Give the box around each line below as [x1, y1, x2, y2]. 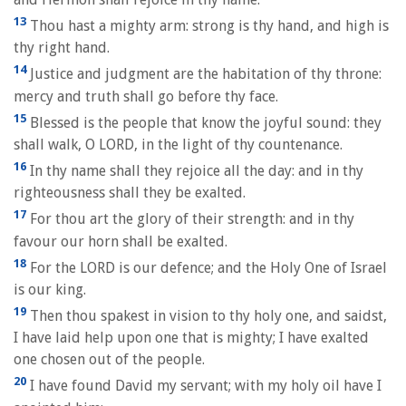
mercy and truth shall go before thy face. [14, 87, 278, 105]
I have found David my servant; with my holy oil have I [26, 377, 382, 395]
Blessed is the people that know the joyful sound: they [26, 113, 382, 131]
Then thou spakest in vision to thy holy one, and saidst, [26, 307, 387, 325]
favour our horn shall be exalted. [14, 232, 227, 250]
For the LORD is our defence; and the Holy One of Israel [26, 258, 387, 276]
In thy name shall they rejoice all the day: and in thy [26, 162, 363, 180]
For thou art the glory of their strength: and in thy [26, 210, 354, 228]
